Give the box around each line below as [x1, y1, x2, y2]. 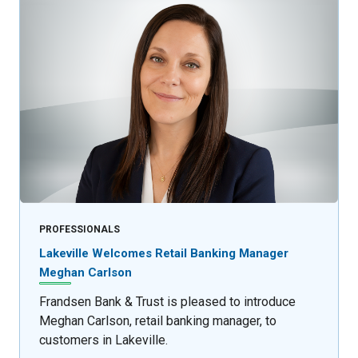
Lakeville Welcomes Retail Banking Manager [39, 246, 288, 261]
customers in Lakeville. [39, 332, 168, 348]
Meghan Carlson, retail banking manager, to [39, 312, 276, 328]
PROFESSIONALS [39, 224, 120, 236]
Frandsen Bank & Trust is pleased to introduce [39, 293, 296, 309]
